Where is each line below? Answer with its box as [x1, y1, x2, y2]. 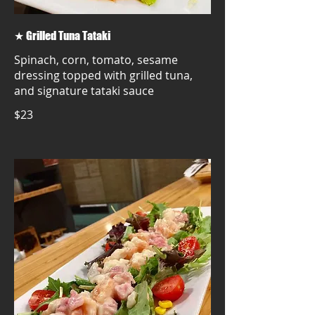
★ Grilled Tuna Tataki [14, 29, 110, 42]
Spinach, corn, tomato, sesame [14, 52, 178, 67]
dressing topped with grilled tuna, [14, 67, 193, 83]
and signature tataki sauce [14, 83, 154, 98]
